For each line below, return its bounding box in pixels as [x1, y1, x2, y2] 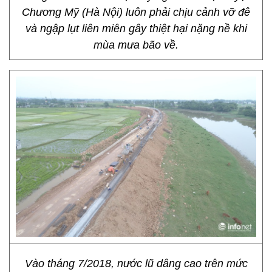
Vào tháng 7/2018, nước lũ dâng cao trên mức [24, 257, 248, 270]
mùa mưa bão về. [93, 39, 178, 51]
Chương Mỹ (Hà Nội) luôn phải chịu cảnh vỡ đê [22, 6, 250, 18]
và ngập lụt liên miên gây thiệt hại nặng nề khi [25, 22, 247, 35]
